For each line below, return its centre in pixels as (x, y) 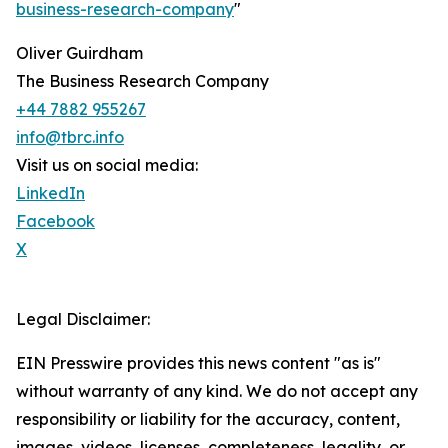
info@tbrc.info (70, 137)
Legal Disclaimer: (83, 319)
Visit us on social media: (107, 165)
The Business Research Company (142, 81)
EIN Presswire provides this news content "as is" (198, 363)
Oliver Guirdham (79, 53)
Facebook (55, 221)
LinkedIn (50, 193)
